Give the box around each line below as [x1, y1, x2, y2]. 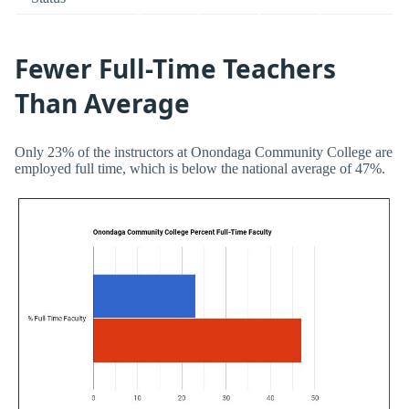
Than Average [15, 86, 190, 121]
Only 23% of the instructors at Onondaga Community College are [15, 143, 393, 160]
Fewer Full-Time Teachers [15, 51, 336, 87]
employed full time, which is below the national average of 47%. [15, 160, 385, 176]
